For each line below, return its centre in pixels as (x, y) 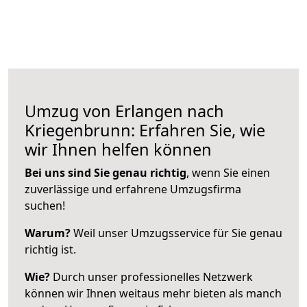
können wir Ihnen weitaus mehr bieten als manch (153, 293)
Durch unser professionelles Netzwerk (151, 277)
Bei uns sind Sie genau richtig (106, 172)
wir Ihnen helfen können (118, 149)
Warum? (48, 233)
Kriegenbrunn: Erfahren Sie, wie (145, 130)
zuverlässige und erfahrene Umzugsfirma (133, 189)
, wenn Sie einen (228, 172)
